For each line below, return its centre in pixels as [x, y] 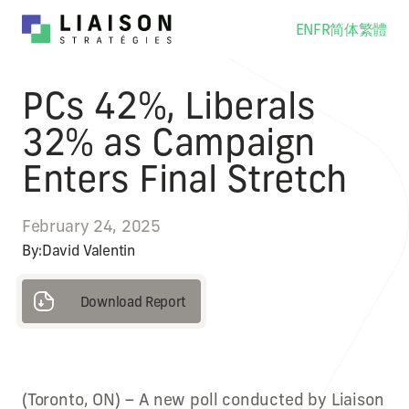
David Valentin [89, 250]
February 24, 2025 [91, 226]
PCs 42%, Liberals [169, 105]
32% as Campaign [169, 142]
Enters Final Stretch [185, 178]
